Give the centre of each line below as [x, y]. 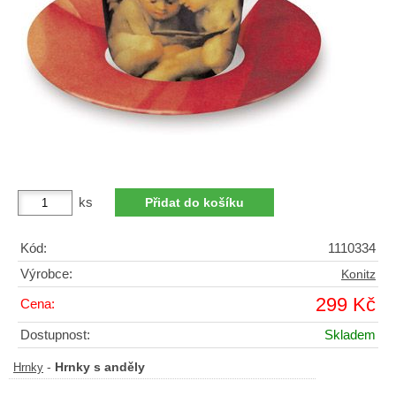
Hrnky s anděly [100, 367]
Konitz [358, 274]
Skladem [350, 335]
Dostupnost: [55, 335]
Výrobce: [46, 274]
